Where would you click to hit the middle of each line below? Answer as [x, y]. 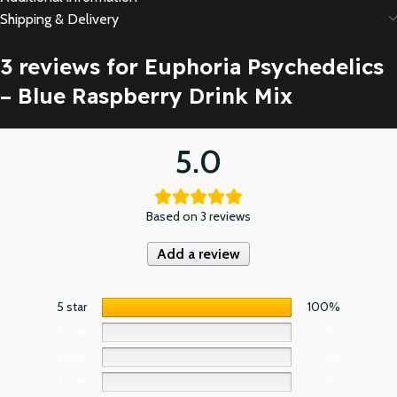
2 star [71, 381]
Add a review [198, 253]
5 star [72, 306]
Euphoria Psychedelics [264, 66]
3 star [71, 356]
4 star [72, 331]
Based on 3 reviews [198, 216]
